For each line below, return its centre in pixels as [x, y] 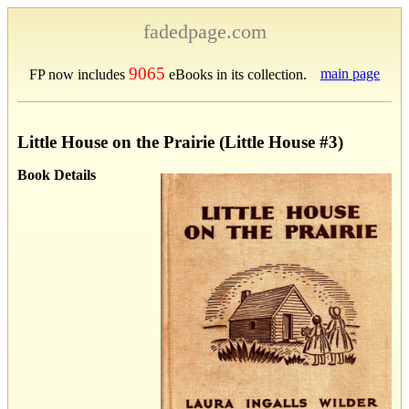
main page [350, 73]
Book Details [57, 174]
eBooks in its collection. [236, 74]
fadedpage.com [204, 31]
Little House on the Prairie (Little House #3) [180, 142]
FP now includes [79, 74]
